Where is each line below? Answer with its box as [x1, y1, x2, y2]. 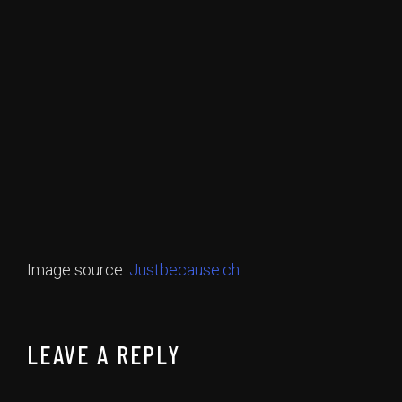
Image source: [27, 260, 129, 280]
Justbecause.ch [129, 260, 240, 280]
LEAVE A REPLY [27, 339, 181, 371]
